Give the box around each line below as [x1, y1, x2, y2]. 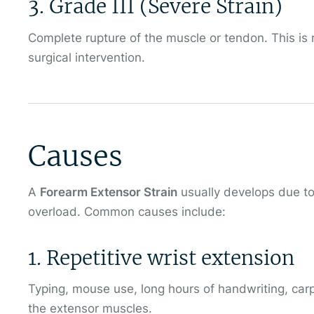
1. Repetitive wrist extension [28, 245, 294, 271]
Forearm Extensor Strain [40, 184, 177, 199]
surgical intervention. [28, 50, 145, 64]
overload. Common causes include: [28, 204, 226, 219]
